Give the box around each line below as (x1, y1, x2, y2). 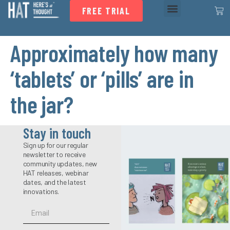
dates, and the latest (23, 178, 86, 186)
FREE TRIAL (82, 5, 130, 16)
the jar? (10, 90, 73, 118)
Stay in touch (23, 124, 91, 142)
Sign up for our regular (23, 141, 88, 149)
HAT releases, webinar (23, 168, 89, 177)
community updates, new (23, 159, 98, 168)
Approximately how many (10, 39, 218, 67)
